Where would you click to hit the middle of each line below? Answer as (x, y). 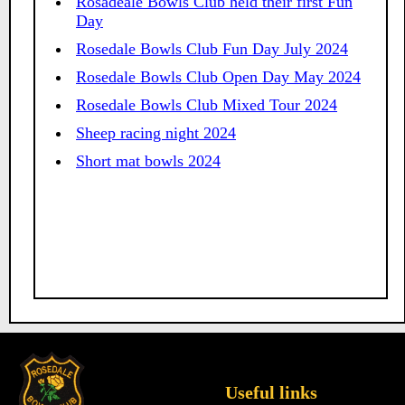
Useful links (271, 392)
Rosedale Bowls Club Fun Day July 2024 (212, 49)
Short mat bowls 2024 (148, 161)
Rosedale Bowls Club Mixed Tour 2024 (207, 105)
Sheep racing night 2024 (156, 133)
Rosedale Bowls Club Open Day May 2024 (218, 77)
